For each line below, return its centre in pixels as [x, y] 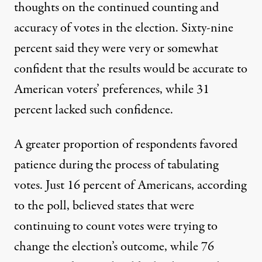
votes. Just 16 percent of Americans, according [130, 186]
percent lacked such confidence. [94, 110]
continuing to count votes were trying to [116, 227]
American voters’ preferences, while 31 [112, 90]
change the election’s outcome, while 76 [114, 247]
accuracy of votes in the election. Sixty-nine [124, 28]
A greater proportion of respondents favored [126, 145]
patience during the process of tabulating [116, 165]
